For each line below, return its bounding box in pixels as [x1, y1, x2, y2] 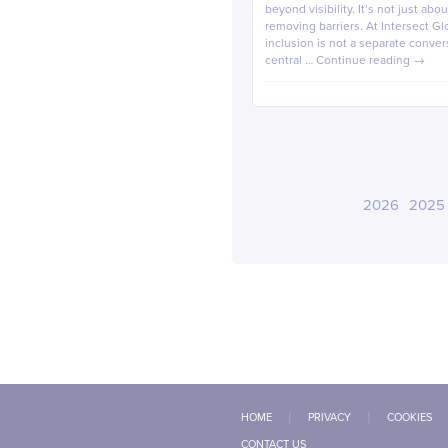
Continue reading [316, 53, 413, 68]
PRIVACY [308, 411, 351, 424]
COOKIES [387, 411, 432, 424]
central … [265, 53, 316, 68]
